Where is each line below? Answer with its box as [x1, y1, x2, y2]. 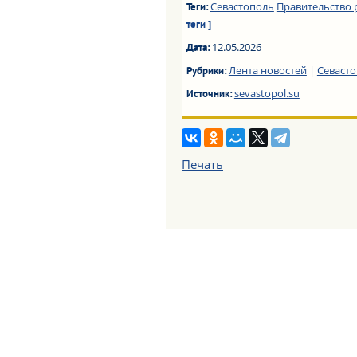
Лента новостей [228, 63, 307, 77]
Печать [182, 156, 223, 172]
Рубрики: [186, 65, 229, 78]
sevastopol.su [233, 86, 300, 100]
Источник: [186, 88, 234, 101]
